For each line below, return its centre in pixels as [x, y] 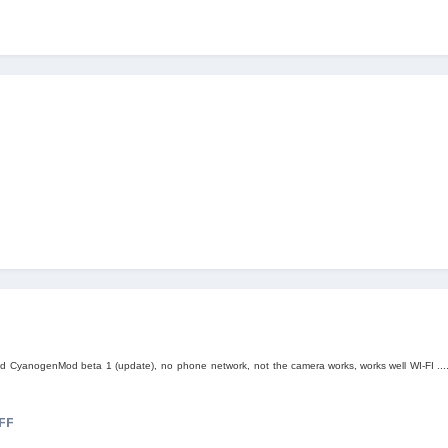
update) [136, 366]
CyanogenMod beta [56, 366]
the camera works [313, 366]
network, [230, 366]
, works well [380, 366]
